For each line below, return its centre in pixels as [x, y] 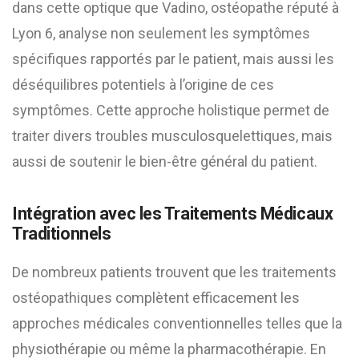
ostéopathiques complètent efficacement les [156, 298]
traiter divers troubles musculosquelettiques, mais [172, 136]
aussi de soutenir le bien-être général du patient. [165, 161]
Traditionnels [62, 234]
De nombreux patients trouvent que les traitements [174, 272]
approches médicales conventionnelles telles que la [177, 323]
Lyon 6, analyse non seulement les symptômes [161, 33]
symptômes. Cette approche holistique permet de [171, 110]
